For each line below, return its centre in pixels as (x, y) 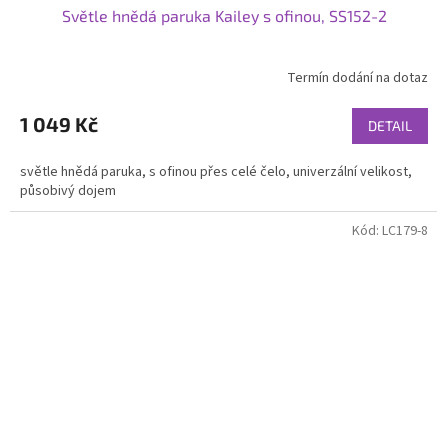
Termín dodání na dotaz (357, 78)
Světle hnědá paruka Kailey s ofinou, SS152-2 (224, 15)
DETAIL (390, 125)
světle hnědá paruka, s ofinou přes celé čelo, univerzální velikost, (216, 171)
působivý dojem (68, 190)
